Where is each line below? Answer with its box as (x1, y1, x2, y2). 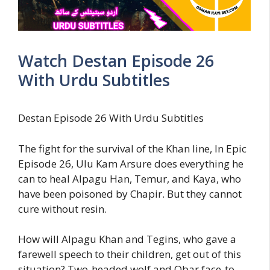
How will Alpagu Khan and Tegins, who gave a (18, 232, 236, 246)
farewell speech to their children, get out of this (18, 247, 241, 262)
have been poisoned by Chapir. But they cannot (18, 186, 242, 201)
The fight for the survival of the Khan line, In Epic (18, 141, 246, 155)
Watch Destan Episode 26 (18, 49, 214, 72)
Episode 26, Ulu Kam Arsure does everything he (18, 156, 243, 171)
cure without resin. (18, 201, 107, 216)
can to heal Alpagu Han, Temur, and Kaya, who (18, 171, 241, 186)
